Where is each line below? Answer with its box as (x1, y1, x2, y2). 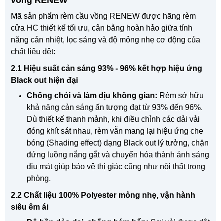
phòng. (27, 174, 51, 183)
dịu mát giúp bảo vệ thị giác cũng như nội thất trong (27, 162, 205, 171)
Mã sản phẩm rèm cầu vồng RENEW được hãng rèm (11, 11, 196, 20)
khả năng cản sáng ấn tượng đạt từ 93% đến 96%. (27, 103, 203, 111)
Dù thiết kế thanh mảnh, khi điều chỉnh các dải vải (27, 114, 200, 123)
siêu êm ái (11, 202, 48, 211)
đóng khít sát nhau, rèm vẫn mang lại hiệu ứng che (27, 126, 203, 135)
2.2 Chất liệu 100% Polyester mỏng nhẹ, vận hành (11, 190, 195, 199)
